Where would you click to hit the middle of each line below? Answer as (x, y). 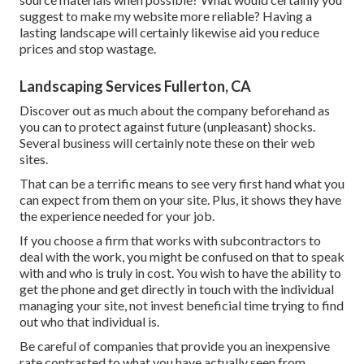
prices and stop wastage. (88, 49)
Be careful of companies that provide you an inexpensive (175, 346)
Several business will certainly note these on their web (167, 143)
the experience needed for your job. (117, 216)
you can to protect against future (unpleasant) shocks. (167, 127)
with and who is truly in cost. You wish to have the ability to (180, 273)
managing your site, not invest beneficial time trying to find (182, 305)
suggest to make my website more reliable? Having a (166, 16)
